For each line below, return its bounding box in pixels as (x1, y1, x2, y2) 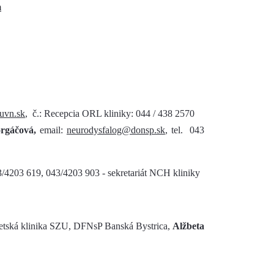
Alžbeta (172, 221, 204, 231)
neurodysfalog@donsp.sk (66, 125, 165, 135)
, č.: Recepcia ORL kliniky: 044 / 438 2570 (25, 108, 194, 119)
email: (36, 125, 67, 135)
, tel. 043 (165, 125, 205, 135)
